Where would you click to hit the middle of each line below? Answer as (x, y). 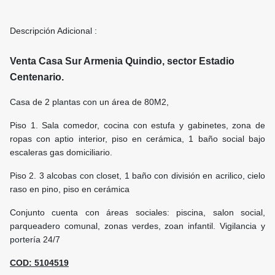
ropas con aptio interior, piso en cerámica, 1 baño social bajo (137, 139)
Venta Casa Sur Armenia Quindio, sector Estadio (122, 61)
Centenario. (37, 77)
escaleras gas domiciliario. (61, 153)
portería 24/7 (35, 240)
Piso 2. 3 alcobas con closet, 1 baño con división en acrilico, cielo (137, 176)
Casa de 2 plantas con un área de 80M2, (89, 102)
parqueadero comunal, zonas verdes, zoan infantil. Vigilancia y (137, 226)
